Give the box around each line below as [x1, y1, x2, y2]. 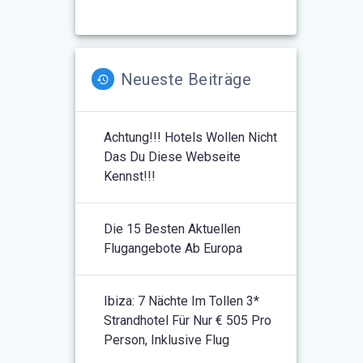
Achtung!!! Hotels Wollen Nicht [104, 129, 278, 145]
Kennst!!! [104, 168, 156, 184]
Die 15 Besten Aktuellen [104, 220, 241, 237]
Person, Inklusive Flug [104, 331, 230, 348]
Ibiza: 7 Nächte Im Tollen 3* [104, 293, 260, 309]
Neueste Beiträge [120, 69, 251, 89]
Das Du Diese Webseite [104, 148, 241, 164]
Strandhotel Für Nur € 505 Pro [104, 312, 272, 328]
